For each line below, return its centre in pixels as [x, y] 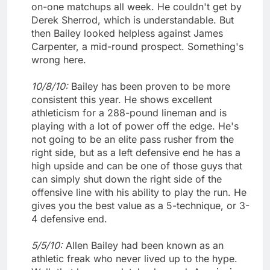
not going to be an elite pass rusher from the [133, 139]
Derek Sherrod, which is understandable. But [133, 20]
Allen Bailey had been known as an [145, 245]
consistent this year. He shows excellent [122, 99]
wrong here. [59, 59]
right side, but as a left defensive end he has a [136, 152]
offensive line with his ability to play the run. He [139, 192]
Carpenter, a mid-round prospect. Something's [137, 46]
